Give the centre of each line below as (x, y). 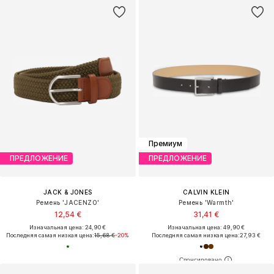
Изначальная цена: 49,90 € (206, 227)
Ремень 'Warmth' (206, 202)
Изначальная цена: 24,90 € (68, 227)
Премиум (165, 144)
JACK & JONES (68, 192)
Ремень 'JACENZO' (68, 202)
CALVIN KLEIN (206, 192)
